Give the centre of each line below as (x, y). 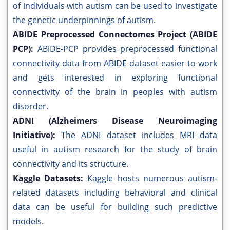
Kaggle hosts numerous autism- (152, 178)
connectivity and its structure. (71, 164)
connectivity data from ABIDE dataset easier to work (115, 63)
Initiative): (37, 135)
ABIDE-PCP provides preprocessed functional (127, 49)
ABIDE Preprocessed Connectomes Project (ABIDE (115, 35)
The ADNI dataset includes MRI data (139, 135)
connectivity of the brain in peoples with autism (115, 92)
